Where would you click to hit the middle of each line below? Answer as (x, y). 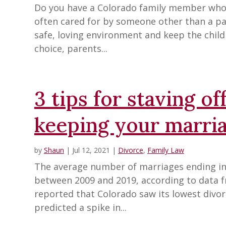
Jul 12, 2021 (91, 150)
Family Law (165, 150)
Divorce (130, 150)
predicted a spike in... (80, 208)
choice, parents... (71, 49)
